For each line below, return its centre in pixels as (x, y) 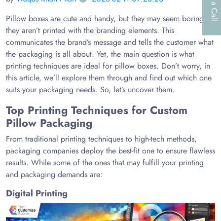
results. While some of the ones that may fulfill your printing (105, 163)
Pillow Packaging (49, 123)
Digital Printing (37, 193)
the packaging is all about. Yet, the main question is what (100, 54)
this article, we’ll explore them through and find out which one (109, 78)
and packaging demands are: (54, 174)
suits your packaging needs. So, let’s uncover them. (90, 90)
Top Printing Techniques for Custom (97, 110)
